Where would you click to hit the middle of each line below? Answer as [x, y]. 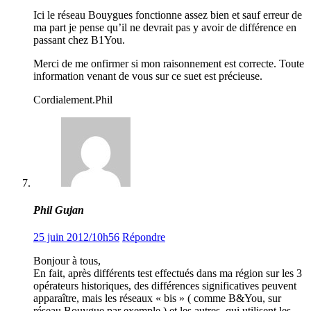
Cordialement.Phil [73, 99]
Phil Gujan [59, 210]
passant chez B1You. [79, 40]
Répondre [144, 237]
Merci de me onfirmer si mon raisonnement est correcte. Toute [169, 63]
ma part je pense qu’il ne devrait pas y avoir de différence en [165, 27]
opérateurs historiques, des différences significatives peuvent [165, 286]
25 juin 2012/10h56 [76, 237]
